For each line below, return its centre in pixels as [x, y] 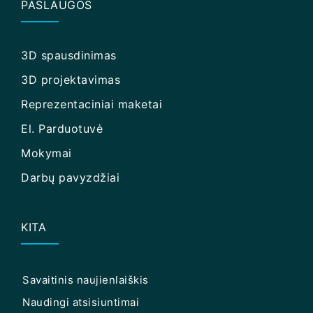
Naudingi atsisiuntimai [81, 302]
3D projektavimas [71, 79]
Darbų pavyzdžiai [70, 177]
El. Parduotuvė [62, 128]
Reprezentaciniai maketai [92, 104]
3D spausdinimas [69, 55]
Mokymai [46, 153]
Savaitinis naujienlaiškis [86, 279]
